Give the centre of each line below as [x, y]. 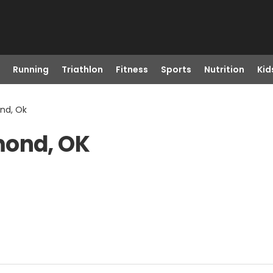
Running [30, 69]
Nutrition [224, 69]
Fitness [132, 69]
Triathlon [82, 69]
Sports [176, 69]
